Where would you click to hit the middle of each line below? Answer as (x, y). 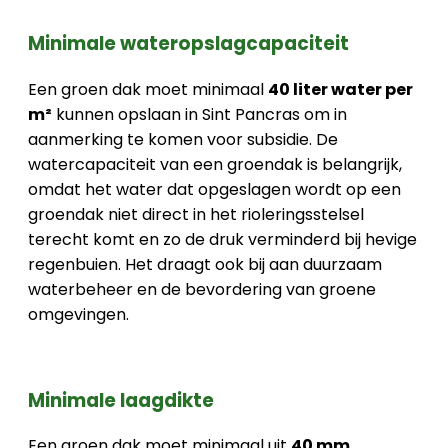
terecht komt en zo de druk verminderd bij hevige (222, 239)
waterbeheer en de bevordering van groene (202, 289)
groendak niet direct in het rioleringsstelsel (196, 214)
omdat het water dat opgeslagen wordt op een (214, 189)
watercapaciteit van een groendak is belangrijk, (215, 164)
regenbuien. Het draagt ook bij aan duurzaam (205, 264)
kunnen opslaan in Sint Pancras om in (199, 114)
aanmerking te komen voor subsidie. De (183, 139)
